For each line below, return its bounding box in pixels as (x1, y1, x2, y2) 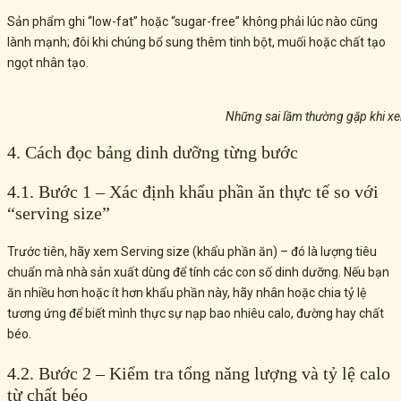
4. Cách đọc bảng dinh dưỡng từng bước (7, 141, 298, 162)
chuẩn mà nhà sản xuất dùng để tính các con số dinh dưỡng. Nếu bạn (7, 264, 389, 279)
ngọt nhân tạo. (7, 55, 89, 71)
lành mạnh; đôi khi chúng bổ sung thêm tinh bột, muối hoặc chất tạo (7, 35, 386, 50)
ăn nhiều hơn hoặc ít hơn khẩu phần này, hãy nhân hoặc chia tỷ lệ (7, 285, 366, 300)
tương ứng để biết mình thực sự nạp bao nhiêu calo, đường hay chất (7, 305, 384, 320)
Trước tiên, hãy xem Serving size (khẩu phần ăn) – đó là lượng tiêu (7, 243, 377, 259)
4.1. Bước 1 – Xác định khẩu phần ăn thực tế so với (7, 181, 379, 201)
